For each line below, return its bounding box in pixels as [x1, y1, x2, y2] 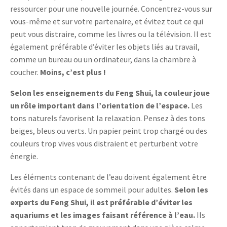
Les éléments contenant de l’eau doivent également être [10, 172, 207, 182]
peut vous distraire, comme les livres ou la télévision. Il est [10, 29, 211, 40]
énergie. [10, 151, 38, 162]
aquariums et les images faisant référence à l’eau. [10, 210, 195, 220]
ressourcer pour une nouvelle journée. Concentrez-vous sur [10, 4, 212, 14]
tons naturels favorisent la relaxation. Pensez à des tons [10, 113, 205, 124]
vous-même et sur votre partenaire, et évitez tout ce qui [10, 16, 203, 27]
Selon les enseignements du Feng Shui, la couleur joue [10, 88, 210, 98]
